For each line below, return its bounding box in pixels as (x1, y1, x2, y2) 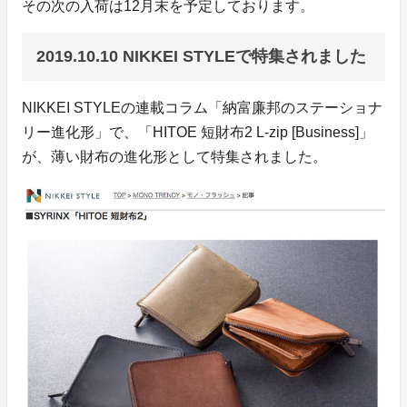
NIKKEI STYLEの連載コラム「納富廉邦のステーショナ (22, 99, 382, 115)
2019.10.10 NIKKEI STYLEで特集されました (36, 46, 366, 65)
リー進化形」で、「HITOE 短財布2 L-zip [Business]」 (22, 124, 373, 140)
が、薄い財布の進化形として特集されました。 (22, 148, 327, 164)
